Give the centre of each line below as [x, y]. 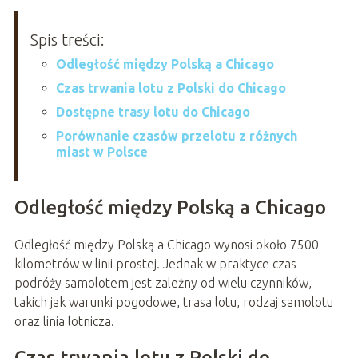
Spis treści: [67, 40]
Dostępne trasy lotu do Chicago [153, 112]
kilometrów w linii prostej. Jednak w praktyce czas [155, 264]
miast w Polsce [101, 152]
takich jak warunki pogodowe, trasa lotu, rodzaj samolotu [173, 302]
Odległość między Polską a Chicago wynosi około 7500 [166, 245]
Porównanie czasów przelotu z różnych [176, 136]
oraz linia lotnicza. [64, 322]
